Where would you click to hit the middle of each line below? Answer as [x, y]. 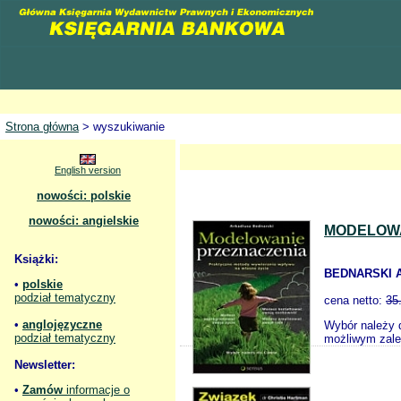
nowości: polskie [84, 196]
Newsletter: [45, 365]
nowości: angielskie [84, 221]
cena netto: [355, 300]
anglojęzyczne [62, 324]
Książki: [36, 259]
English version [88, 170]
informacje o [96, 390]
